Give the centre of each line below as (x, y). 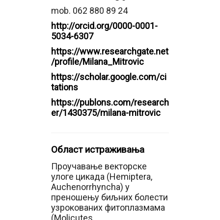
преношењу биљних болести (110, 197)
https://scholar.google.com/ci (109, 77)
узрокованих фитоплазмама (108, 207)
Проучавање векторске (99, 166)
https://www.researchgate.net (110, 51)
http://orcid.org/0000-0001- (104, 26)
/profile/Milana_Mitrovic (97, 62)
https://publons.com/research (110, 102)
